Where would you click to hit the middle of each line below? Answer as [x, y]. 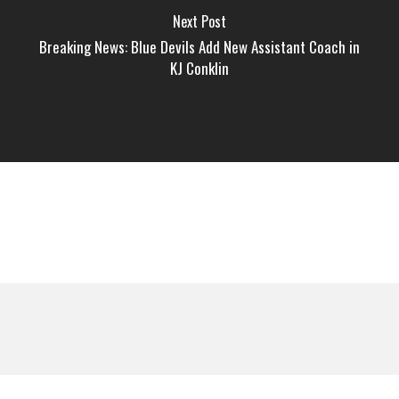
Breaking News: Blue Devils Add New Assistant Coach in [199, 47]
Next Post [199, 22]
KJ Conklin [199, 69]
